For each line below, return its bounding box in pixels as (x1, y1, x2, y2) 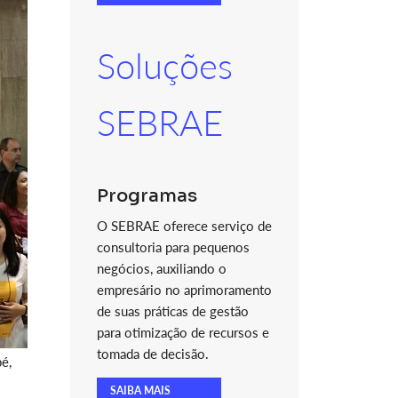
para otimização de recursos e (96, 324, 269, 340)
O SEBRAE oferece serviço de (96, 218, 272, 234)
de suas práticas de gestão (96, 303, 249, 319)
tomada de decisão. (96, 346, 209, 362)
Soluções (96, 44, 233, 87)
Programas (96, 185, 197, 207)
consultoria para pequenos (96, 239, 250, 255)
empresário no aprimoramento (96, 282, 272, 298)
